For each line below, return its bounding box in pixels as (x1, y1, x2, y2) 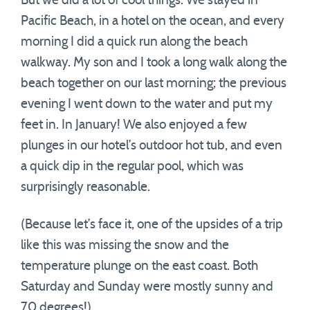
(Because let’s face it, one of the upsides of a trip (21, 218, 283, 231)
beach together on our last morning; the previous (21, 77, 286, 90)
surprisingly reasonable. (21, 181, 150, 194)
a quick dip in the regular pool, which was (21, 160, 244, 173)
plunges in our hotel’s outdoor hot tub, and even (21, 139, 282, 152)
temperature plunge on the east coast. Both (21, 259, 258, 273)
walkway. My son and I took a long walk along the (21, 56, 287, 69)
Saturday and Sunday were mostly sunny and (21, 280, 273, 293)
